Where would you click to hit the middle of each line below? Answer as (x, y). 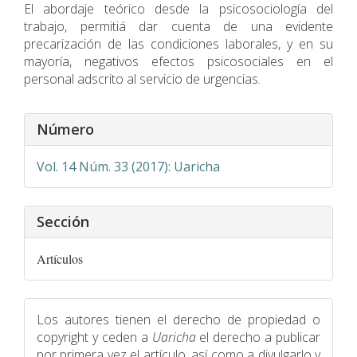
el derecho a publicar (260, 337)
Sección (63, 221)
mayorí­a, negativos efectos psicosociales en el (178, 61)
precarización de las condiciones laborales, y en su (178, 43)
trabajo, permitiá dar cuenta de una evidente (178, 26)
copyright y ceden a (94, 337)
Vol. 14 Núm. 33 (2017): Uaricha (128, 166)
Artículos (60, 258)
